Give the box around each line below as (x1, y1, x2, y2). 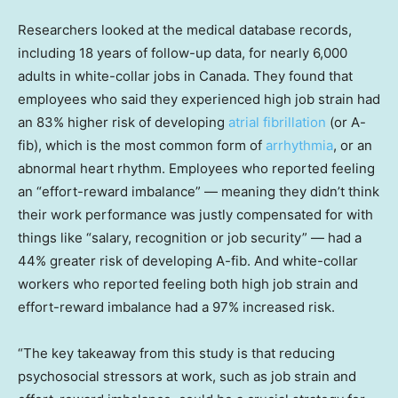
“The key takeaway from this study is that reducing (18, 344, 335, 362)
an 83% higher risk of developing (18, 113, 228, 131)
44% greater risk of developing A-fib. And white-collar (18, 251, 358, 269)
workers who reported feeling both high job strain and (18, 275, 358, 292)
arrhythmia (266, 136, 333, 154)
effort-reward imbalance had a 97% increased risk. (18, 298, 335, 315)
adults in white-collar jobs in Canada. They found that (18, 67, 353, 84)
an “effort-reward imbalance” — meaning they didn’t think (18, 182, 379, 200)
